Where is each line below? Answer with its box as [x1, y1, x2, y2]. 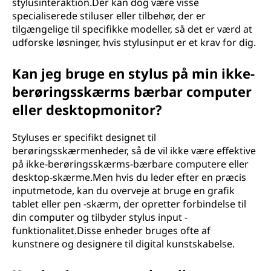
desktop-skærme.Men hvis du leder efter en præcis [12, 171, 246, 184]
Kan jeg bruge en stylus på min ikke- [12, 64, 255, 82]
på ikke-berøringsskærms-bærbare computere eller [12, 157, 249, 171]
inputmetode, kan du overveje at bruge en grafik [12, 184, 235, 197]
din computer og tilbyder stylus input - [12, 211, 188, 224]
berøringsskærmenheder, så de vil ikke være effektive [12, 144, 256, 157]
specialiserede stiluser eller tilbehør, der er [12, 9, 206, 22]
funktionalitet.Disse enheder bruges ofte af [12, 224, 211, 237]
